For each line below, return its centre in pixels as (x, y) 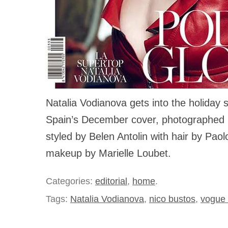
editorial (111, 181)
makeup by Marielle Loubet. (108, 153)
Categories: (70, 181)
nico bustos (172, 199)
